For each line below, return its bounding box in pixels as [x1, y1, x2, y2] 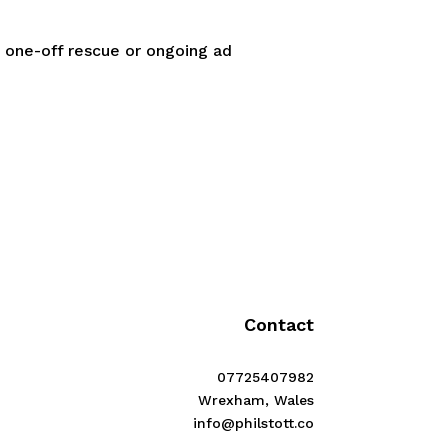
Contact [243, 314, 314, 336]
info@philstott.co [192, 415, 314, 432]
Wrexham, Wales [197, 392, 314, 409]
